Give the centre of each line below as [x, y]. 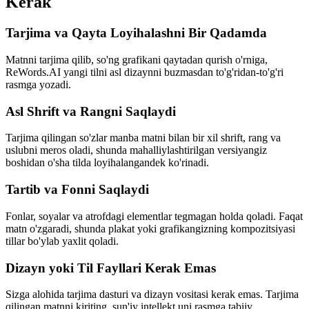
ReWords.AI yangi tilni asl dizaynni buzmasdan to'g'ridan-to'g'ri [144, 72]
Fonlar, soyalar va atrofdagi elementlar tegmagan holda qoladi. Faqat [154, 216]
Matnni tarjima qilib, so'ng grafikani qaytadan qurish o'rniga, [137, 59]
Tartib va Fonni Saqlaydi [77, 190]
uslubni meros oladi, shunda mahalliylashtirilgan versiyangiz [136, 150]
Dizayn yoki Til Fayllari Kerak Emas [111, 268]
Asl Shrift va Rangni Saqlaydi [91, 111]
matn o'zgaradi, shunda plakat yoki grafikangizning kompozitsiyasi [150, 228]
